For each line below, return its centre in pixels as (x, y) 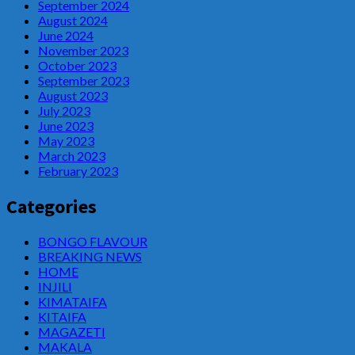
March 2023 (72, 155)
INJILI (55, 287)
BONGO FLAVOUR (93, 242)
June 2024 (66, 35)
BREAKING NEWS (90, 257)
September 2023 (84, 80)
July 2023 (64, 110)
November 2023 (83, 50)
